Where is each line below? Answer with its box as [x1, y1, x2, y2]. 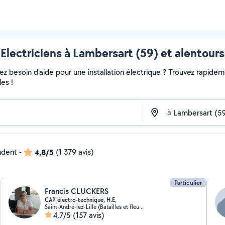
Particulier [174, 178, 202, 187]
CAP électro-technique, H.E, [45, 196, 117, 204]
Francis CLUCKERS [45, 186, 109, 196]
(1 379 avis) [56, 147, 94, 157]
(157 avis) [73, 210, 105, 220]
